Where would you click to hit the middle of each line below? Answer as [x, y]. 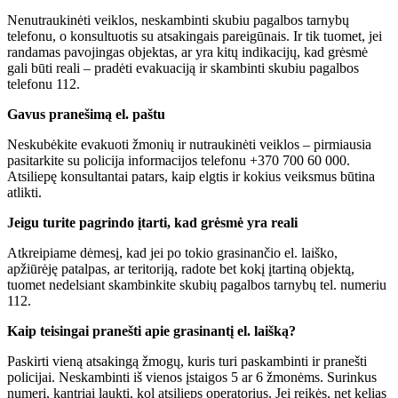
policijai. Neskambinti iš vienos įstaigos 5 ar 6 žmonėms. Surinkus [192, 377]
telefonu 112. [44, 84]
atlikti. [24, 192]
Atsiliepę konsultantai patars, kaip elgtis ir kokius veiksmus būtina [191, 176]
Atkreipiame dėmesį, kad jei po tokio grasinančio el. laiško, [172, 252]
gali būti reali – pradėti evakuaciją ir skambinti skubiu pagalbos [183, 68]
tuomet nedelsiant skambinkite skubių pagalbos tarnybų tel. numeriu [197, 284]
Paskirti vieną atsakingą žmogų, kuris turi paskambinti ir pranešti [187, 361]
